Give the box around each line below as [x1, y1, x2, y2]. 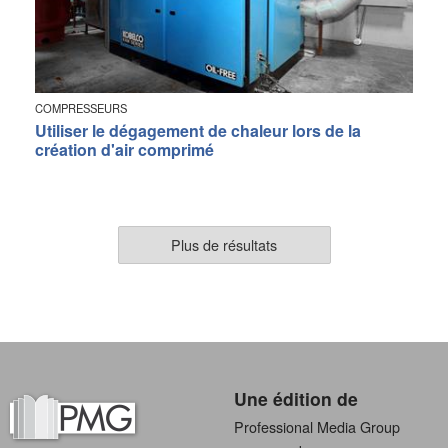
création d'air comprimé [35, 137, 214, 161]
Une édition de [234, 386, 358, 411]
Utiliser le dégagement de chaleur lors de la [35, 118, 361, 142]
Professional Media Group [234, 416, 400, 437]
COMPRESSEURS [35, 100, 127, 117]
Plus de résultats [171, 233, 277, 255]
